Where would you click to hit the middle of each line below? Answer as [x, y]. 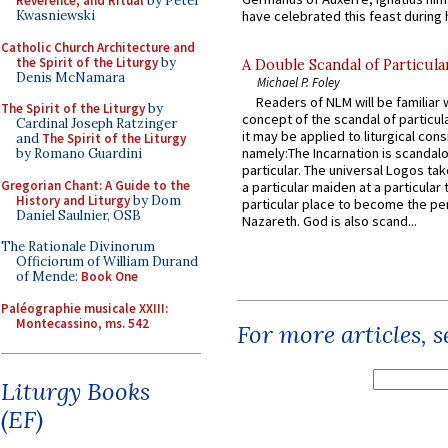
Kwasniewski [55, 15]
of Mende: [48, 276]
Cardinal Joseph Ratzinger [96, 123]
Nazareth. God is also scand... [329, 221]
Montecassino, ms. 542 [82, 323]
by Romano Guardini [79, 153]
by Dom [155, 200]
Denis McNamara [70, 77]
